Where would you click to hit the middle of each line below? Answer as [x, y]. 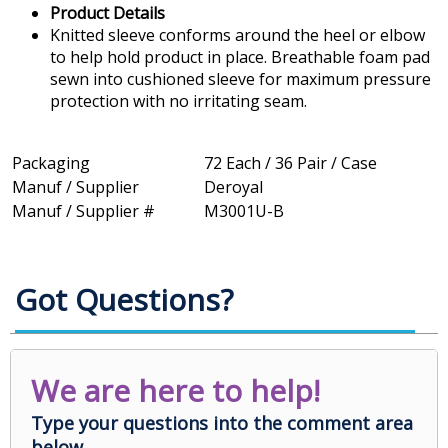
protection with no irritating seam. [178, 101]
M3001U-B [244, 211]
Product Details [107, 13]
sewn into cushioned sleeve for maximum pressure [240, 79]
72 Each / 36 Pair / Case [290, 163]
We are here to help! [175, 391]
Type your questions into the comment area [222, 423]
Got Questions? [124, 300]
